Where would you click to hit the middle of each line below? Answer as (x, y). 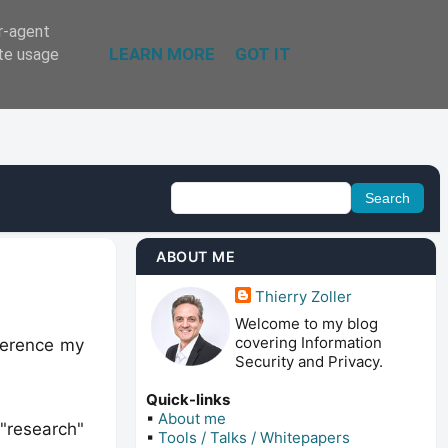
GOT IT (263, 54)
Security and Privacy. (309, 362)
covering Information (308, 343)
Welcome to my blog (306, 324)
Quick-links (188, 400)
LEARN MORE (162, 54)
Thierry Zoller (303, 296)
